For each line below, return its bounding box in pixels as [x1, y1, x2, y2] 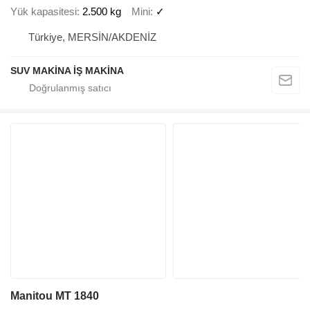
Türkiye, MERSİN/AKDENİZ [28, 31, 156, 44]
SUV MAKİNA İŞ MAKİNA [10, 65, 124, 77]
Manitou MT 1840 [10, 290, 99, 302]
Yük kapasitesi [10, 5, 77, 17]
